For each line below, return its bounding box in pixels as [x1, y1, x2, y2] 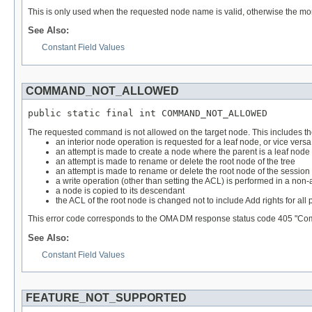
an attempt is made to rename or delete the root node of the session [56, 166, 310, 177]
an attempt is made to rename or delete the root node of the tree [56, 157, 295, 167]
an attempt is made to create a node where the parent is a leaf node [56, 147, 310, 157]
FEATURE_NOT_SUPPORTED [26, 291, 187, 304]
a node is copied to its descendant [56, 186, 185, 196]
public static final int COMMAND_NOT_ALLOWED [28, 108, 267, 119]
